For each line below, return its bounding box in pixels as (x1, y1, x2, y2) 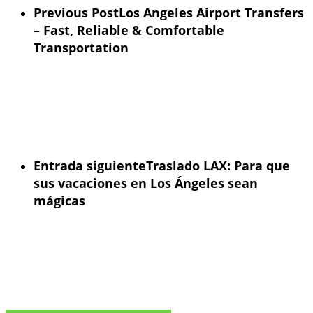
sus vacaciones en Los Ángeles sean (34, 175, 258, 192)
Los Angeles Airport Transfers (119, 4, 304, 22)
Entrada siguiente (34, 157, 146, 175)
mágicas (34, 192, 85, 210)
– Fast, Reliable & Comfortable (34, 22, 224, 39)
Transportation (34, 39, 129, 57)
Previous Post (34, 4, 119, 22)
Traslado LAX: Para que (146, 157, 290, 175)
